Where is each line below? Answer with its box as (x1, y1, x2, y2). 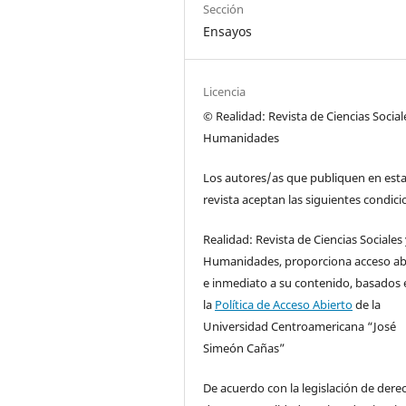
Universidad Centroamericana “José (203, 317, 397, 334)
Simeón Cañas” (203, 339, 289, 356)
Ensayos (203, 22, 253, 40)
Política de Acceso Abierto (215, 295, 353, 313)
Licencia (203, 82, 246, 100)
